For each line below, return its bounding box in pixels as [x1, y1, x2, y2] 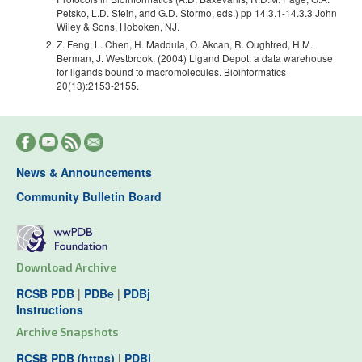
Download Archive [16, 260, 116, 275]
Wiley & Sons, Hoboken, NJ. [57, 19, 179, 33]
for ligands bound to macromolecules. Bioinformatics [57, 65, 286, 78]
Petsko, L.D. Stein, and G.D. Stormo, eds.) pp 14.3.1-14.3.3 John [57, 6, 337, 19]
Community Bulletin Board [16, 188, 162, 205]
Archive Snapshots [16, 325, 119, 339]
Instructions [16, 301, 83, 318]
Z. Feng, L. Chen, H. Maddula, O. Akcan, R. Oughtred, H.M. [57, 37, 313, 51]
